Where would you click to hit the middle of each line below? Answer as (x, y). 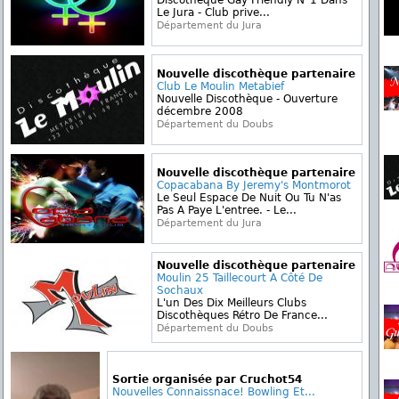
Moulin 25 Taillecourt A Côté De (240, 278)
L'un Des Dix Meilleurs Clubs (232, 303)
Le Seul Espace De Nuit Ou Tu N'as (249, 198)
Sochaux (180, 290)
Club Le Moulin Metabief (220, 86)
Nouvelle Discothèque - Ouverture (247, 99)
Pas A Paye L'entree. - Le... (227, 210)
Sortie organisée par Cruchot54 (207, 379)
